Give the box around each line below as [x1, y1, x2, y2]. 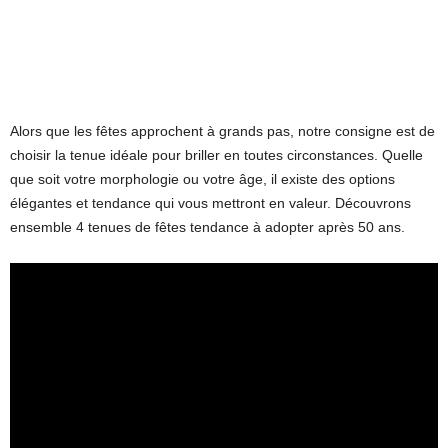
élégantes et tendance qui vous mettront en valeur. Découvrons [10, 194, 411, 211]
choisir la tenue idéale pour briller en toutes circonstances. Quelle [10, 146, 423, 163]
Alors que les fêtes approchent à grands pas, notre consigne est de [10, 122, 435, 139]
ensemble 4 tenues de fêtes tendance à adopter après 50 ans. [10, 218, 405, 235]
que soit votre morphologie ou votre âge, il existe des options [10, 170, 395, 187]
